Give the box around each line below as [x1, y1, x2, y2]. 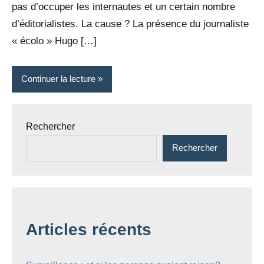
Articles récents [26, 220, 151, 239]
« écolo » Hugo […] [12, 35, 97, 47]
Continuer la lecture [21, 74, 95, 84]
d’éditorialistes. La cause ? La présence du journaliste [12, 18, 249, 29]
